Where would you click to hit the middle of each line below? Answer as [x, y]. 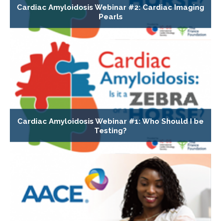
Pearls [110, 17]
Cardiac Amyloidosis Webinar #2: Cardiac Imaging [110, 7]
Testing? [110, 130]
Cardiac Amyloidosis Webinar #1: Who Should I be [110, 121]
